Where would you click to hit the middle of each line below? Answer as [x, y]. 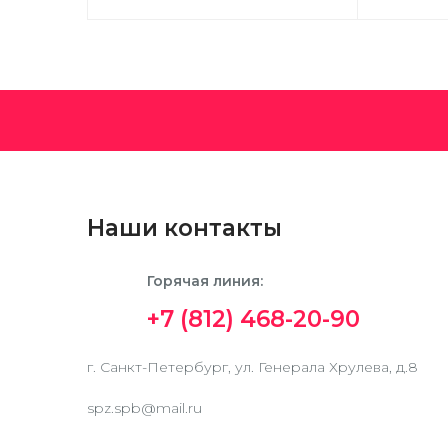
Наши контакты [184, 228]
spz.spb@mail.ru [144, 408]
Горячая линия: [205, 281]
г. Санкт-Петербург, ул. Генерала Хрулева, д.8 [252, 367]
